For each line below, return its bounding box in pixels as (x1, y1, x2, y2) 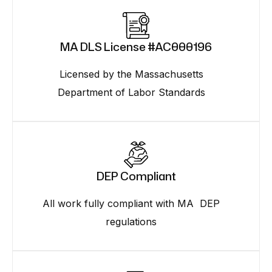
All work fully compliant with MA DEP (42, 197, 220, 209)
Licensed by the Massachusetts (59, 67, 203, 80)
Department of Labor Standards (57, 86, 205, 98)
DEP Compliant (96, 168, 176, 184)
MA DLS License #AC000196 (60, 38, 212, 55)
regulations (106, 215, 157, 228)
